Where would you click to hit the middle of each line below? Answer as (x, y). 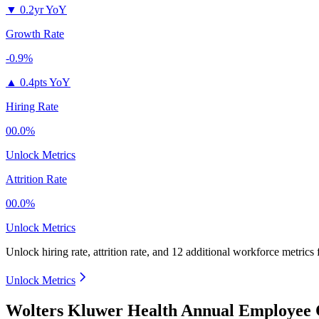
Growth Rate (35, 34)
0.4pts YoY (45, 83)
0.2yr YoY (43, 10)
